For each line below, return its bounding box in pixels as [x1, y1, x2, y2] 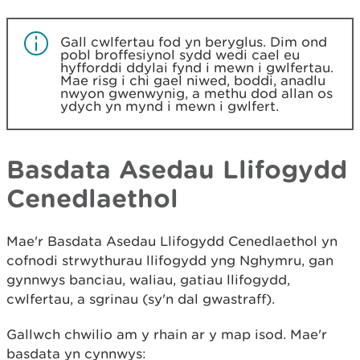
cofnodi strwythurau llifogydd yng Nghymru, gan [6, 252, 333, 268]
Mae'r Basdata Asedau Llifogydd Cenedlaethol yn [6, 233, 337, 249]
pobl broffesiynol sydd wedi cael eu [60, 47, 300, 63]
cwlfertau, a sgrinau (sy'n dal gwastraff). [6, 291, 279, 307]
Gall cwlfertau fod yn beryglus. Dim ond [60, 34, 327, 50]
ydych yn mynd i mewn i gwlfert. [60, 98, 283, 114]
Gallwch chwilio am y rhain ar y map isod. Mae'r [6, 326, 327, 342]
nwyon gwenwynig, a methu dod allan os [60, 85, 333, 101]
